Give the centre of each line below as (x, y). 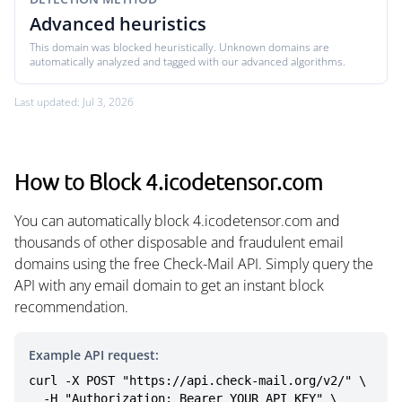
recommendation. (71, 307)
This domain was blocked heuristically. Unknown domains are (179, 47)
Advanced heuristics (118, 24)
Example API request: (94, 355)
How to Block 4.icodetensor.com (169, 181)
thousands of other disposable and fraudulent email (179, 242)
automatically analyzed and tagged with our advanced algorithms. (188, 61)
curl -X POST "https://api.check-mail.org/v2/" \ (197, 380)
